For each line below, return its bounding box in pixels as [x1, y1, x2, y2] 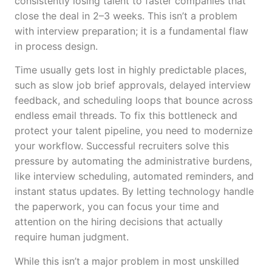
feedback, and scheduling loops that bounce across [15, 94, 253, 107]
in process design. [15, 39, 98, 52]
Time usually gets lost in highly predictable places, [15, 64, 246, 76]
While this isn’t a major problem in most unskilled [15, 254, 239, 267]
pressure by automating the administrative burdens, [15, 155, 252, 168]
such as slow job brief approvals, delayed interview [15, 79, 251, 92]
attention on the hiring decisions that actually [15, 216, 223, 228]
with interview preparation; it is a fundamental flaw [15, 24, 248, 37]
